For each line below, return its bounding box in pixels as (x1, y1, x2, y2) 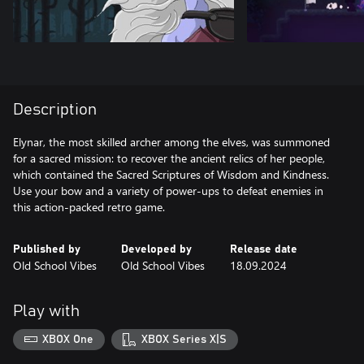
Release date (229, 244, 297, 255)
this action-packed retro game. (13, 199, 165, 214)
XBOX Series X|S (141, 333, 227, 345)
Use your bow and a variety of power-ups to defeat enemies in (13, 183, 323, 198)
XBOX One (42, 333, 94, 345)
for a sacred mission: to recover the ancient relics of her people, (13, 150, 325, 166)
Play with (13, 303, 80, 319)
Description (13, 102, 97, 118)
